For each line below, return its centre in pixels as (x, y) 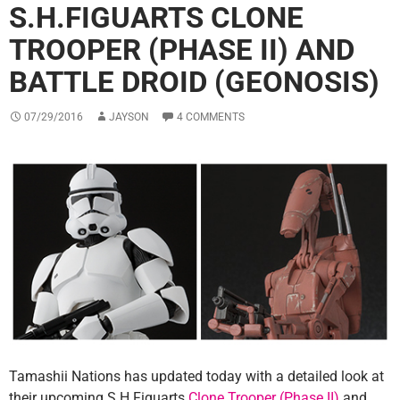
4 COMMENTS (211, 117)
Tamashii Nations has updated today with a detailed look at (196, 376)
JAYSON (129, 117)
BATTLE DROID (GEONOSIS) (194, 82)
